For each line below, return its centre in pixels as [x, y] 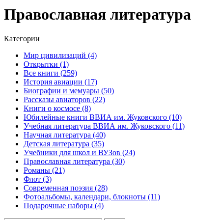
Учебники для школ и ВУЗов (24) [79, 152]
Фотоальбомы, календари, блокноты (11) [92, 196]
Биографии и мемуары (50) [69, 90]
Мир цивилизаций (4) [60, 55]
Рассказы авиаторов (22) [64, 99]
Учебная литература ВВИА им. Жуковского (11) [104, 126]
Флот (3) [38, 179]
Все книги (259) [50, 73]
